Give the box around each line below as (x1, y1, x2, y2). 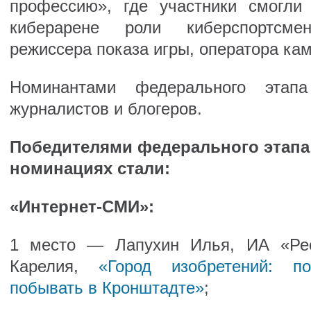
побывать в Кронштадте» (9, 278, 204, 297)
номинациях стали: (9, 159, 170, 178)
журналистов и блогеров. (9, 99, 202, 118)
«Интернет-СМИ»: (9, 197, 154, 216)
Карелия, (9, 257, 99, 276)
